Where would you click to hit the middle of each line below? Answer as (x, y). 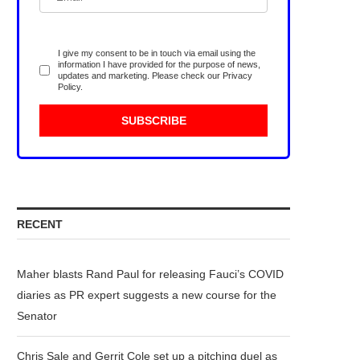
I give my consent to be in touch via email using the (157, 53)
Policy (69, 87)
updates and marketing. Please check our (140, 76)
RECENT (40, 224)
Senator (37, 316)
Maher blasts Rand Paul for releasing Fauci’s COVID (150, 274)
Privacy (237, 76)
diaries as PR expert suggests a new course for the (147, 295)
